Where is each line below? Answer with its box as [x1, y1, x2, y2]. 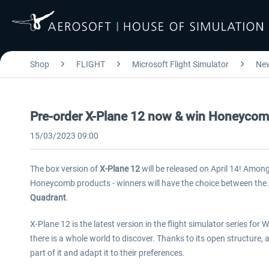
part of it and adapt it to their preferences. [30, 248, 185, 258]
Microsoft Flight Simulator [132, 59, 229, 69]
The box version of [30, 164, 100, 174]
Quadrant [30, 193, 66, 202]
